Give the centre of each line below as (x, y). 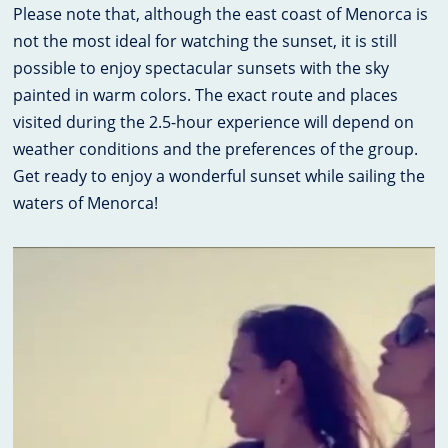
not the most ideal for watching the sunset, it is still (205, 41)
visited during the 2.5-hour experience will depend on (214, 122)
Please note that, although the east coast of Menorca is (221, 14)
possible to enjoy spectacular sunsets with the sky (201, 68)
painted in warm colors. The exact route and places (206, 95)
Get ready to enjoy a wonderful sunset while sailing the (219, 176)
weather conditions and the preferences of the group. (216, 149)
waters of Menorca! (86, 203)
